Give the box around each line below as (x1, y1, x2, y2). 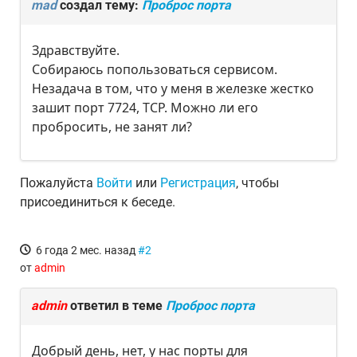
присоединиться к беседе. (20, 194, 175, 210)
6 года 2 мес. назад (36, 244, 136, 257)
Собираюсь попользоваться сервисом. (32, 61, 277, 78)
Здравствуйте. (32, 41, 120, 59)
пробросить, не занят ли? (32, 118, 192, 135)
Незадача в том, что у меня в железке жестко (32, 80, 314, 97)
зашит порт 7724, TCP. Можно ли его (32, 99, 258, 116)
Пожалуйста (20, 175, 96, 190)
